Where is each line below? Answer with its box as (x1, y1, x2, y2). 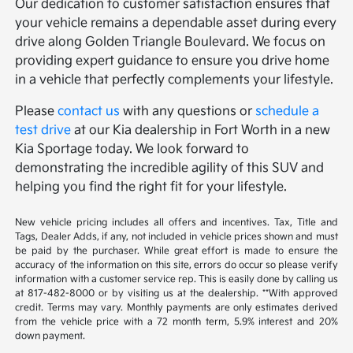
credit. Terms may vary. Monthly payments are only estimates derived (15, 301, 338, 314)
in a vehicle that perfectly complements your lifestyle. (15, 72, 334, 87)
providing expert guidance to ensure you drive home (15, 53, 330, 69)
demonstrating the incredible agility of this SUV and (15, 160, 325, 176)
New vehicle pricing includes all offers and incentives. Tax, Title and (15, 216, 338, 229)
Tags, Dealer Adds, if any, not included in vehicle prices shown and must (15, 230, 338, 243)
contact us (58, 103, 121, 119)
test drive (15, 122, 72, 138)
